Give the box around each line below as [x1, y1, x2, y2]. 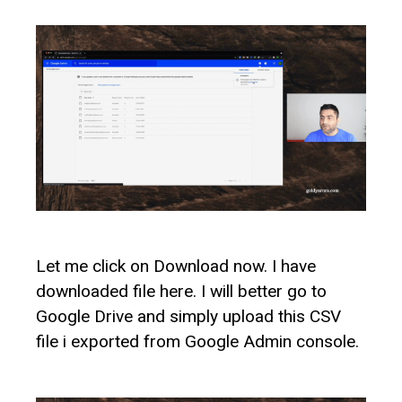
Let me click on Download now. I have [36, 256, 316, 277]
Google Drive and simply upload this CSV [36, 306, 341, 328]
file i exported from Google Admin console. [36, 331, 359, 353]
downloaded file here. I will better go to [36, 281, 327, 302]
